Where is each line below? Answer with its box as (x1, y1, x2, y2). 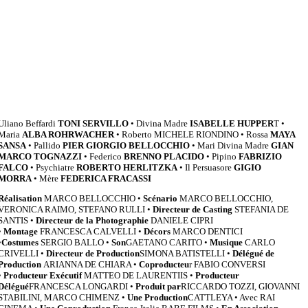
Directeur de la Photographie (36, 214, 151, 225)
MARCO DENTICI (170, 225, 243, 236)
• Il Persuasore (177, 162, 234, 173)
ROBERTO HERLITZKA (76, 162, 178, 173)
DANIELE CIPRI (151, 214, 214, 225)
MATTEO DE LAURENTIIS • (82, 269, 196, 280)
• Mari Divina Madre (190, 140, 272, 151)
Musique (210, 236, 243, 247)
